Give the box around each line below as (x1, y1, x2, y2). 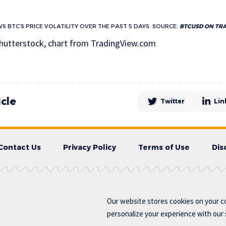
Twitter (160, 97, 185, 105)
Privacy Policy (63, 142, 116, 152)
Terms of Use (138, 142, 190, 152)
